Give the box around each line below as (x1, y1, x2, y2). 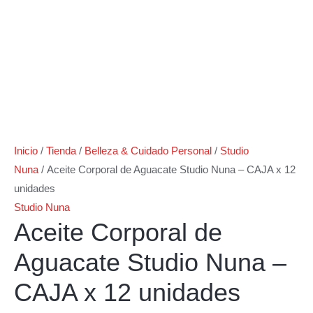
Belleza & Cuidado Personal (85, 145, 212, 156)
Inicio (14, 145, 38, 156)
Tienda (46, 145, 76, 156)
